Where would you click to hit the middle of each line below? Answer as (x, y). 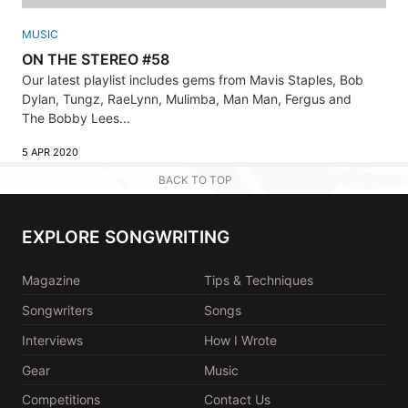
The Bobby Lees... (76, 117)
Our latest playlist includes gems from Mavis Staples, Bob (193, 79)
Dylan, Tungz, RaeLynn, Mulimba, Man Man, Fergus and (187, 98)
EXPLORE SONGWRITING (126, 237)
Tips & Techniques (259, 280)
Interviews (52, 340)
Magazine (51, 280)
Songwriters (57, 310)
